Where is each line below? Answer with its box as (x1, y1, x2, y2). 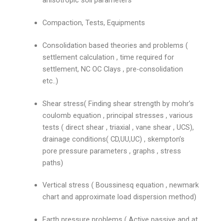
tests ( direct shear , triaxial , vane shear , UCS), (42, 122, 194, 132)
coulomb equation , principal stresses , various (42, 110, 193, 120)
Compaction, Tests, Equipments (42, 18, 147, 27)
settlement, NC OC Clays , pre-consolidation (42, 64, 184, 74)
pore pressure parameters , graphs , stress (42, 146, 182, 155)
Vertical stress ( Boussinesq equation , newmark (42, 181, 199, 190)
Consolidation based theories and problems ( (42, 40, 188, 50)
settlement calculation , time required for (42, 52, 175, 62)
